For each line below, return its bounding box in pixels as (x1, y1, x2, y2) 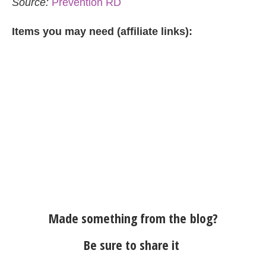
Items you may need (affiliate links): (12, 25, 192, 37)
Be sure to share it (83, 235, 183, 254)
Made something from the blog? (48, 208, 218, 227)
